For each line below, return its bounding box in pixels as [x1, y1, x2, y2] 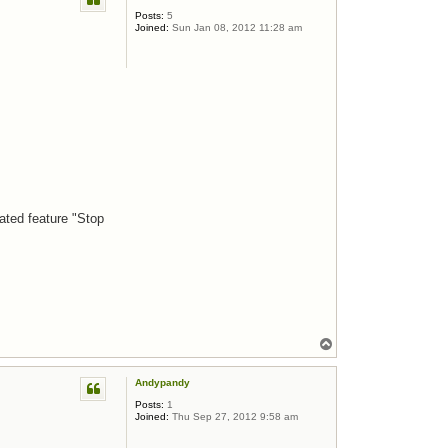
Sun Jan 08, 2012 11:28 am [169, 21, 302, 33]
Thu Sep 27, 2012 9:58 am [169, 411, 298, 423]
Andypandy [135, 377, 190, 389]
